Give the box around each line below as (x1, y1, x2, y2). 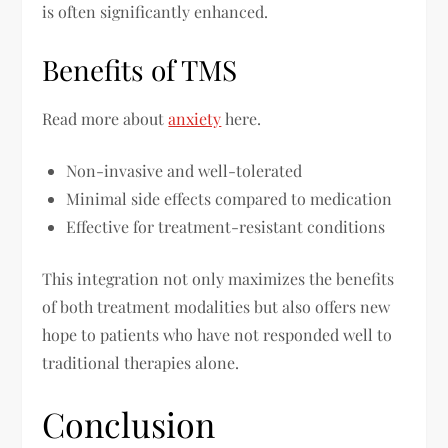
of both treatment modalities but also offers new (42, 296, 391, 317)
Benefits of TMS (42, 51, 238, 88)
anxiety (168, 108, 222, 129)
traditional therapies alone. (42, 352, 240, 373)
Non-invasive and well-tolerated (66, 160, 303, 181)
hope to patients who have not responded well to (42, 324, 393, 345)
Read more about (42, 108, 169, 129)
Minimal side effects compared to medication (66, 188, 393, 209)
